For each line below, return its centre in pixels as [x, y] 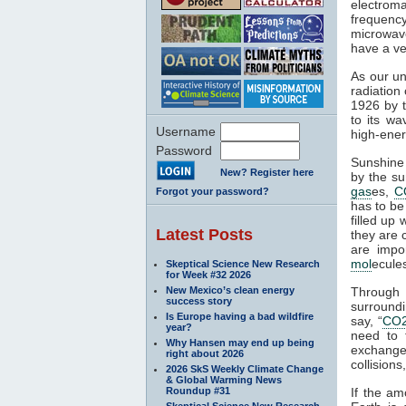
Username [186, 131]
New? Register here [267, 172]
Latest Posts [204, 234]
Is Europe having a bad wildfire [240, 316]
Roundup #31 [198, 390]
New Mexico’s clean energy [230, 290]
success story [199, 300]
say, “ [367, 320]
